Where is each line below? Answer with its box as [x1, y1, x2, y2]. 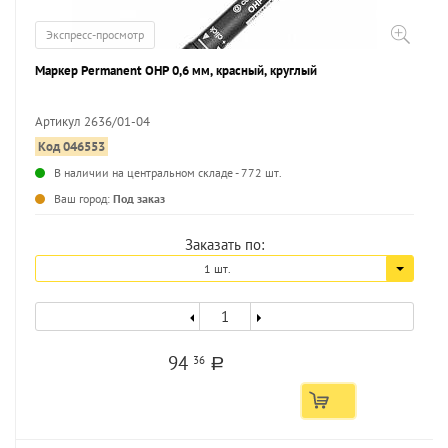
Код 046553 [38, 138, 105, 155]
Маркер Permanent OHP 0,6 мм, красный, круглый [35, 62, 317, 79]
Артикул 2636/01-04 [35, 113, 150, 130]
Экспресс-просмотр [46, 27, 144, 42]
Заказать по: [185, 235, 264, 254]
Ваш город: [54, 191, 113, 206]
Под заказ [113, 191, 165, 206]
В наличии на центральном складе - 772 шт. [54, 165, 282, 180]
